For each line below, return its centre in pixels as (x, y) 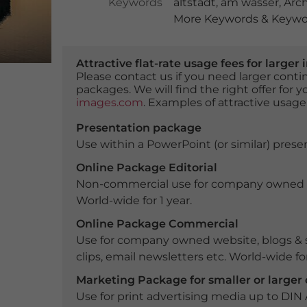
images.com (109, 102)
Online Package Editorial (146, 168)
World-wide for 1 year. (134, 200)
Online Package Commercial (157, 224)
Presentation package (138, 128)
